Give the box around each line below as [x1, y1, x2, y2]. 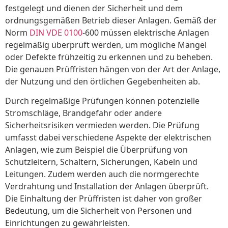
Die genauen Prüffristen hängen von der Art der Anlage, [5, 64, 220, 75]
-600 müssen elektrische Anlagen [82, 27, 209, 39]
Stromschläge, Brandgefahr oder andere [5, 107, 162, 119]
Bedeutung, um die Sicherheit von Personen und [5, 205, 192, 217]
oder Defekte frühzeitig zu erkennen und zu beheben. [5, 51, 213, 63]
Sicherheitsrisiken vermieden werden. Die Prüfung [5, 120, 199, 131]
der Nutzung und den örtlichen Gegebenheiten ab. [5, 76, 200, 88]
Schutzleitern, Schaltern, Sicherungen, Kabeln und [5, 156, 197, 168]
